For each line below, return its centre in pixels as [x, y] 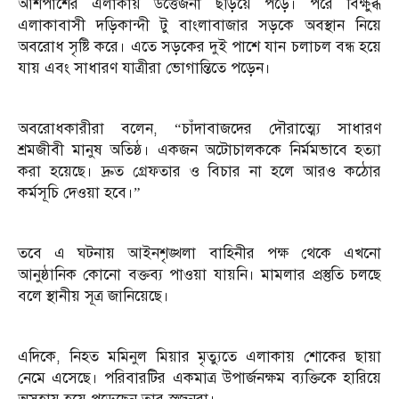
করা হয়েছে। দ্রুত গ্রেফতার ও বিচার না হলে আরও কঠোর [199, 172]
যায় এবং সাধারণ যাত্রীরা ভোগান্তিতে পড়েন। [144, 69]
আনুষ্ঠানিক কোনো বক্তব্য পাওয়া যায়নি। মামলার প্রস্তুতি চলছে [199, 275]
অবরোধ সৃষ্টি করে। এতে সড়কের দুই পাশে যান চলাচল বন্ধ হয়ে [199, 47]
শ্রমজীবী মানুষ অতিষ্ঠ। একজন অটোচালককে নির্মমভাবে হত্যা [199, 151]
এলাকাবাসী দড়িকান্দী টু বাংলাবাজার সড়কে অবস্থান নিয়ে [199, 26]
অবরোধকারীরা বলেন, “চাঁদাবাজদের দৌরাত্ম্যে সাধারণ [199, 129]
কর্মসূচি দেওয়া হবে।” [79, 193]
